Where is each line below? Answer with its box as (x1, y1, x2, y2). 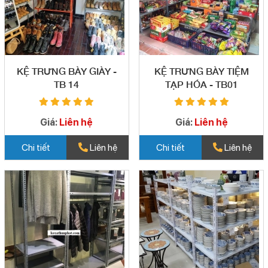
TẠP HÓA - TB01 (165, 78, 238, 90)
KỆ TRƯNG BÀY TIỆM (154, 65, 249, 77)
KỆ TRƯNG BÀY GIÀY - (16, 65, 113, 77)
